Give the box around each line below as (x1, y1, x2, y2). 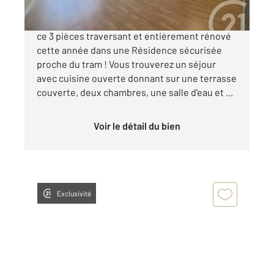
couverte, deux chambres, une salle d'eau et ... (37, 86, 233, 98)
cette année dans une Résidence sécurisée (37, 43, 222, 56)
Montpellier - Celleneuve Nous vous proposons (37, 15, 237, 28)
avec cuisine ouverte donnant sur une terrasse (37, 72, 237, 84)
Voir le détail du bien (99, 119, 180, 131)
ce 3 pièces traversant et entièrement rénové (37, 29, 231, 42)
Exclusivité (57, 188, 91, 198)
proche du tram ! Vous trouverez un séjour (37, 57, 216, 70)
